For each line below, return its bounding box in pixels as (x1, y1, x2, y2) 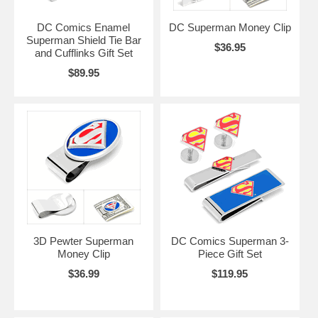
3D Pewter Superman (33, 234, 134, 247)
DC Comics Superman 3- (170, 234, 289, 247)
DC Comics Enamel (37, 21, 131, 33)
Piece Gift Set (197, 247, 262, 260)
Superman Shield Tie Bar (26, 33, 141, 46)
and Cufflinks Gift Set (34, 46, 133, 59)
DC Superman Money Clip (168, 21, 291, 33)
